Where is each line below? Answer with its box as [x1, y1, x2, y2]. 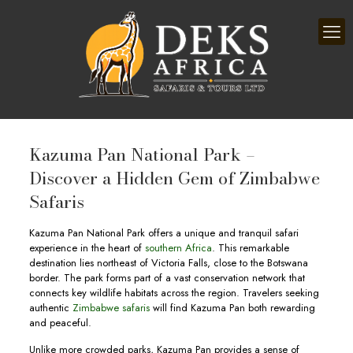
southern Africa [141, 240, 212, 255]
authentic [28, 300, 72, 315]
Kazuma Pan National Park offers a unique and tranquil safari [28, 225, 299, 240]
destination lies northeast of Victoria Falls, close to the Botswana [28, 255, 308, 270]
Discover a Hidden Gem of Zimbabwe [28, 165, 320, 191]
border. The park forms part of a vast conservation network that [28, 270, 305, 285]
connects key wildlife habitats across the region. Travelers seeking [28, 285, 319, 300]
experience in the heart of [28, 240, 142, 255]
